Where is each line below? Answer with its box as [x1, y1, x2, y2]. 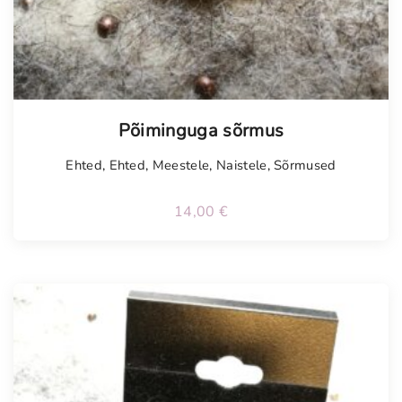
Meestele [152, 156, 210, 175]
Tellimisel [24, 97, 129, 129]
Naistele [215, 156, 267, 175]
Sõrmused [274, 156, 336, 175]
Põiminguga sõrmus [118, 118, 284, 144]
